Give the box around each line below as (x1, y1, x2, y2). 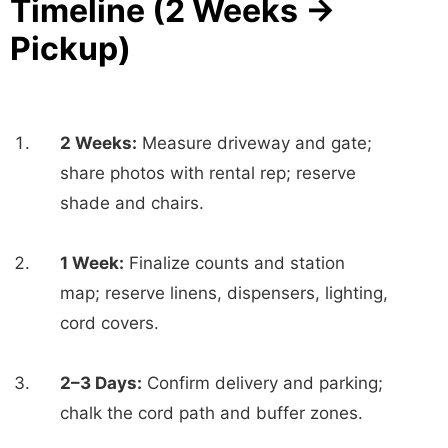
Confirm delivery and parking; (142, 373, 383, 394)
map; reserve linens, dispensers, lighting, (60, 283, 388, 304)
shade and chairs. (60, 193, 204, 214)
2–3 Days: (60, 373, 142, 394)
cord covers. (60, 313, 159, 334)
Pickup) (10, 29, 131, 69)
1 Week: (60, 253, 124, 274)
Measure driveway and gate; (137, 133, 372, 154)
